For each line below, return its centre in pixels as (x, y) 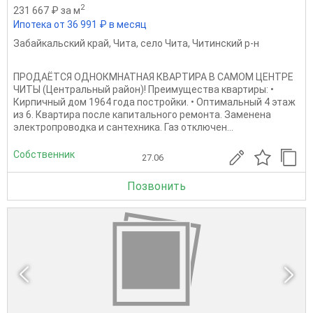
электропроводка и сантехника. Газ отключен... (123, 127)
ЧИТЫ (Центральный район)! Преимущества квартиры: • (144, 89)
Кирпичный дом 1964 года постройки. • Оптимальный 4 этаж (154, 102)
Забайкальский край (61, 43)
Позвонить (156, 186)
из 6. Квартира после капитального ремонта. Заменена (142, 114)
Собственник (44, 155)
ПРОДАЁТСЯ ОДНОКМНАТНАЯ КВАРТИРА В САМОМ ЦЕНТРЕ (153, 77)
